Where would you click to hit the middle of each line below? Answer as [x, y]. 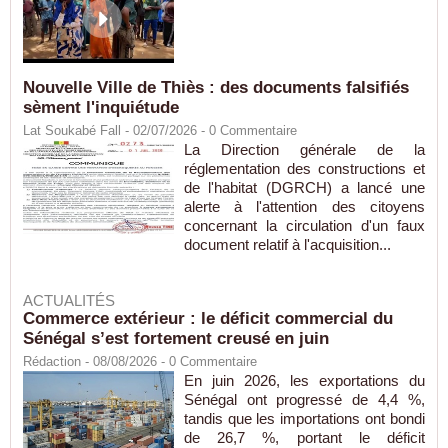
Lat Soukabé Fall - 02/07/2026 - [116, 131]
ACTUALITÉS [69, 301]
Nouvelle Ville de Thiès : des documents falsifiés [216, 88]
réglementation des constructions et [304, 169]
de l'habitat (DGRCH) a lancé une [304, 188]
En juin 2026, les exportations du [304, 381]
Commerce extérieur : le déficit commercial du [208, 319]
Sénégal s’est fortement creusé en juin [176, 339]
